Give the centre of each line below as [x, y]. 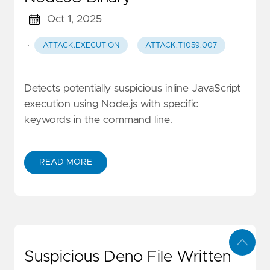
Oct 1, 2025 [74, 20]
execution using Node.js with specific [111, 104]
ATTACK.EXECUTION [81, 45]
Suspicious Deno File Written [127, 257]
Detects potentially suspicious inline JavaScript [132, 88]
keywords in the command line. [98, 120]
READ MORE [66, 162]
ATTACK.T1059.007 [181, 45]
